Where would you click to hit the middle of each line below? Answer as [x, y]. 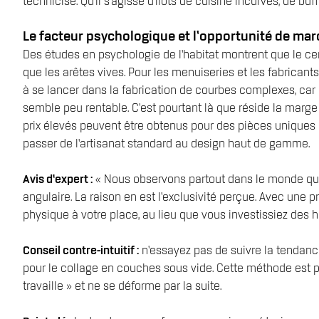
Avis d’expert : [58, 180]
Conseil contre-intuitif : [81, 251]
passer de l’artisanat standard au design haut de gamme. [166, 145]
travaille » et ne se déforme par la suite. [122, 287]
